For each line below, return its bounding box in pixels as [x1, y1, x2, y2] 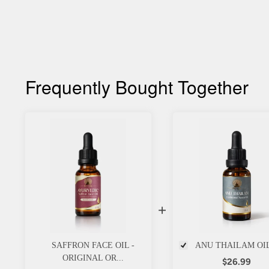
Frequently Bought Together [25, 74, 249, 100]
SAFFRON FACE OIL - [51, 240, 134, 250]
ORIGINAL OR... [62, 253, 124, 262]
